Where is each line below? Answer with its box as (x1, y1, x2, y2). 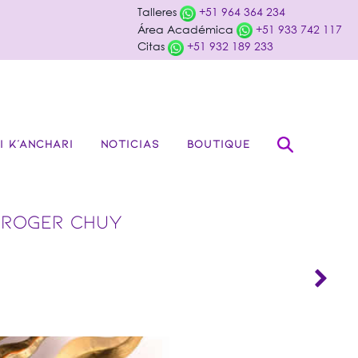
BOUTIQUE (186, 136, 250, 150)
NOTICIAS (100, 136, 160, 150)
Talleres (137, 4, 180, 19)
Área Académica (137, 21, 237, 37)
